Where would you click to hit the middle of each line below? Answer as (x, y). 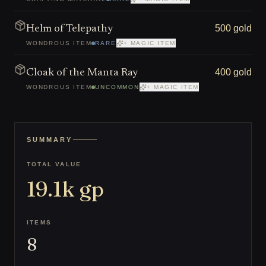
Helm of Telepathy (69, 29)
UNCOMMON (117, 87)
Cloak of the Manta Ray (82, 73)
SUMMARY (50, 140)
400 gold (233, 72)
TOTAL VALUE (54, 164)
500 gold (233, 28)
